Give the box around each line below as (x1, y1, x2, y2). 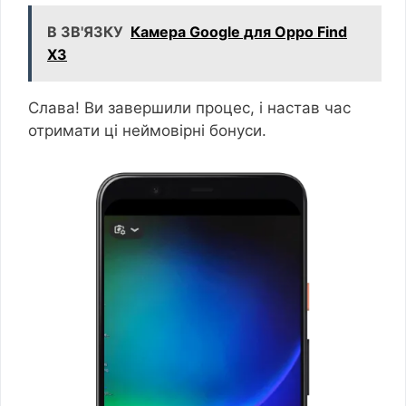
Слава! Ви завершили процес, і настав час (28, 98, 351, 117)
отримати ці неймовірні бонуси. (28, 121, 271, 140)
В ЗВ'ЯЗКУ (47, 22, 123, 41)
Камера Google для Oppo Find (130, 22, 347, 41)
